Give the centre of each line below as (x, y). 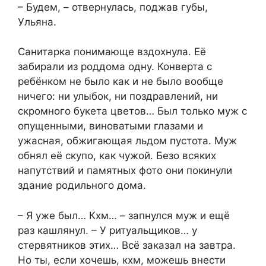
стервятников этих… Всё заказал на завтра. (127, 245)
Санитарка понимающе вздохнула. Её (112, 52)
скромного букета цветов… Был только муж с (132, 111)
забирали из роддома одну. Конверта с (115, 67)
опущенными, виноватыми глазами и (110, 126)
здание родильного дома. (82, 186)
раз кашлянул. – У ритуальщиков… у (107, 230)
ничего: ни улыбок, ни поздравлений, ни (118, 96)
